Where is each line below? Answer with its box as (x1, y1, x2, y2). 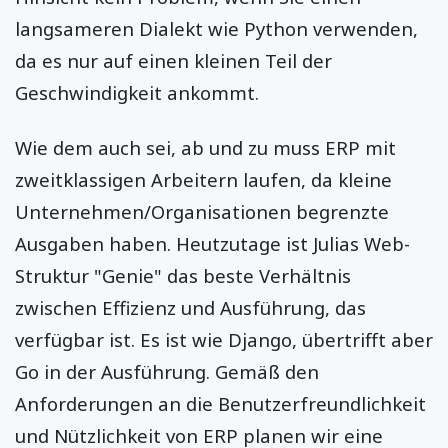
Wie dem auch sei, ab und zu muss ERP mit (15, 134, 396, 160)
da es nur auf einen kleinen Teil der (15, 48, 332, 74)
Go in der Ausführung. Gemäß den (15, 358, 319, 384)
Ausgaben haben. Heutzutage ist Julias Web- (15, 230, 410, 256)
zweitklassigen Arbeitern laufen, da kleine (15, 166, 392, 192)
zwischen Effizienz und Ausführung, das (15, 294, 366, 320)
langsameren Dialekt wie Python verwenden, (15, 16, 418, 42)
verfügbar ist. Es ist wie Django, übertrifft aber (15, 326, 433, 352)
